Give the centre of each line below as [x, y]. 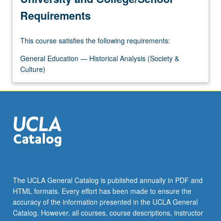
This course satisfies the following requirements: [95, 40]
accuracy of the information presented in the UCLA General [105, 202]
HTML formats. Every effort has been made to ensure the [102, 191]
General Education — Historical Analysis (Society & [100, 58]
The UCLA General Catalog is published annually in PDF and [108, 180]
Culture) [33, 69]
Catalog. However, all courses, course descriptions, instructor [108, 213]
